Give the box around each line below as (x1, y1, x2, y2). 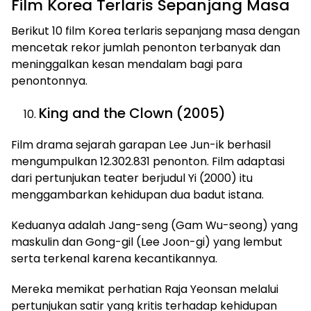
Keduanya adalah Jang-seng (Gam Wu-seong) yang (11, 217, 298, 233)
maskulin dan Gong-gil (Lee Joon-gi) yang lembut (11, 234, 283, 250)
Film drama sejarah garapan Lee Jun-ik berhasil (11, 137, 271, 153)
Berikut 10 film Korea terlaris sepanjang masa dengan (11, 23, 300, 39)
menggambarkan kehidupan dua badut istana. (11, 187, 264, 203)
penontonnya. (11, 73, 87, 89)
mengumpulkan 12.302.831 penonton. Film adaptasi (11, 153, 285, 169)
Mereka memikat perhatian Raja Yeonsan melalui (11, 281, 278, 297)
